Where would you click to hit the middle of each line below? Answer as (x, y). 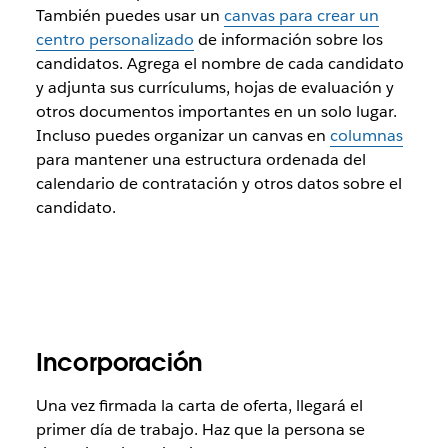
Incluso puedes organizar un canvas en (182, 136)
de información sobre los (288, 40)
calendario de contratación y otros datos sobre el (218, 184)
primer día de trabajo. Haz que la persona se (200, 430)
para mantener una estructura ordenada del (200, 160)
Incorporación (119, 363)
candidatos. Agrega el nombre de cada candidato (219, 64)
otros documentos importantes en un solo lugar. (216, 112)
